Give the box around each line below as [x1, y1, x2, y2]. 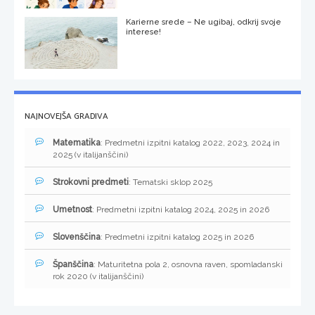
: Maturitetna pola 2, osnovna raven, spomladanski [94, 259, 283, 270]
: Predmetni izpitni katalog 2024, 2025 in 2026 [92, 205, 269, 215]
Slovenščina [53, 232, 101, 243]
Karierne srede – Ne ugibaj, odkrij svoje [126, 16, 282, 27]
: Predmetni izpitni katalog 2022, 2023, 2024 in [101, 138, 280, 148]
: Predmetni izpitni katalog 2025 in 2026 [101, 232, 254, 243]
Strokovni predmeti [53, 177, 129, 188]
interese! [126, 26, 162, 37]
